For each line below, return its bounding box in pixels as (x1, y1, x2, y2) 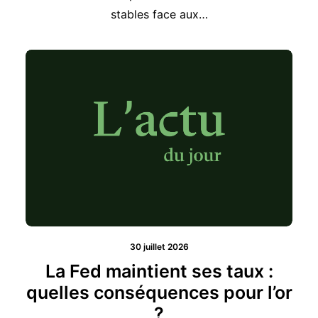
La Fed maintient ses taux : (45, 238, 273, 260)
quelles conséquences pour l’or (26, 259, 292, 281)
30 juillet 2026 (129, 219, 189, 230)
